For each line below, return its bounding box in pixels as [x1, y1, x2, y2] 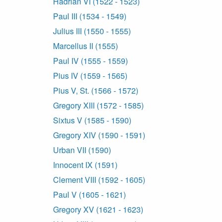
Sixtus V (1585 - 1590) [53, 114, 131, 126]
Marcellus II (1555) [53, 40, 118, 52]
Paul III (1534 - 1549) [53, 10, 126, 22]
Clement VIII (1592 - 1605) [53, 174, 145, 186]
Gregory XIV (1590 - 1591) [53, 129, 145, 141]
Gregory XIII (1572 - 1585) [53, 100, 144, 111]
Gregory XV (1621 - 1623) [53, 204, 143, 216]
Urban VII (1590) [53, 144, 111, 156]
